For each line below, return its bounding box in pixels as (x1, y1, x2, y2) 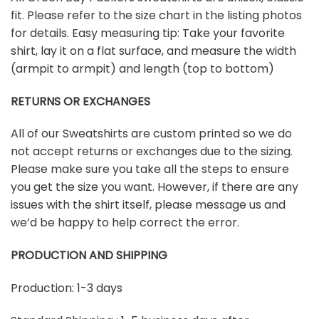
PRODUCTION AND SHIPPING (11, 247, 167, 264)
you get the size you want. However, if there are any (11, 179, 298, 196)
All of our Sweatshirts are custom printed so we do (11, 125, 292, 142)
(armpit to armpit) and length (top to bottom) (11, 60, 274, 77)
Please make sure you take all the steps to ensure (11, 161, 289, 178)
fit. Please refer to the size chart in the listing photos (11, 6, 302, 23)
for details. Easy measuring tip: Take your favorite (11, 24, 285, 41)
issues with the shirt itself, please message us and (11, 197, 286, 214)
